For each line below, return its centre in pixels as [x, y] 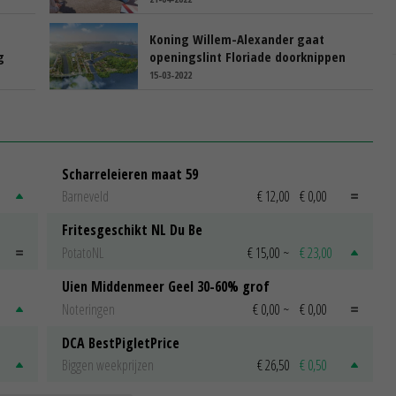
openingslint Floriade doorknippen [247, 56]
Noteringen [88, 309]
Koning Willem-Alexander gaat [237, 38]
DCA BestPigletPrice [121, 343]
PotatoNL [83, 253]
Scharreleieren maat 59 [130, 174]
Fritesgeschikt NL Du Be [132, 230]
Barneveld [85, 197]
